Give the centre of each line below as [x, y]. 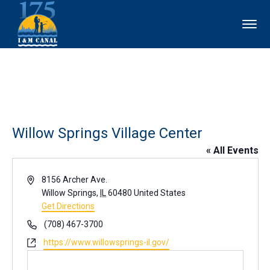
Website [42, 242]
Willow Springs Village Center [107, 133]
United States [160, 193]
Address [42, 179]
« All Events [232, 150]
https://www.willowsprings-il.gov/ [106, 242]
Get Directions [68, 206]
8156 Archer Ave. [75, 180]
